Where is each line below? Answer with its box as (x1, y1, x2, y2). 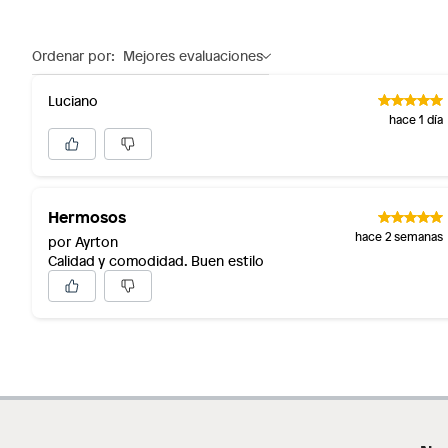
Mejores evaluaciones (123, 46, 263, 65)
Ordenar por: (32, 46, 115, 65)
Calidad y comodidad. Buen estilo (48, 251, 265, 270)
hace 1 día (388, 111, 443, 127)
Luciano (48, 91, 98, 110)
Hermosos (48, 204, 126, 228)
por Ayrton (48, 232, 118, 251)
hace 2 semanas (354, 228, 443, 244)
